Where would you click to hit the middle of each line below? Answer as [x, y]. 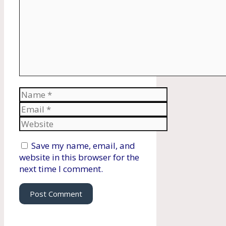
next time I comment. [61, 169]
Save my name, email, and [83, 146]
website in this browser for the [79, 157]
